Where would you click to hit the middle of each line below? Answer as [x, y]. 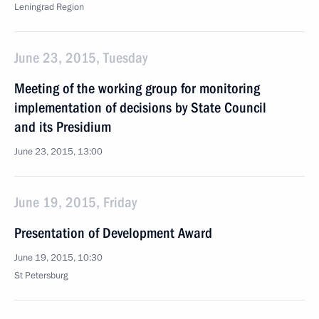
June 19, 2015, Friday [75, 202]
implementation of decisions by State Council [140, 108]
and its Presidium [63, 127]
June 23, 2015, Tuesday [81, 58]
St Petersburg [41, 276]
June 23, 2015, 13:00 [58, 152]
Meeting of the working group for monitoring [137, 88]
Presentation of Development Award [113, 233]
